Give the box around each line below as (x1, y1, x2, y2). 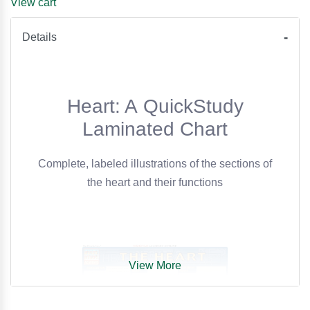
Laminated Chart (82, 118, 228, 140)
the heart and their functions (87, 176, 223, 189)
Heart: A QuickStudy (66, 95, 244, 118)
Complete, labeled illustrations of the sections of (38, 158, 272, 170)
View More (129, 259, 181, 272)
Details (22, 31, 57, 44)
